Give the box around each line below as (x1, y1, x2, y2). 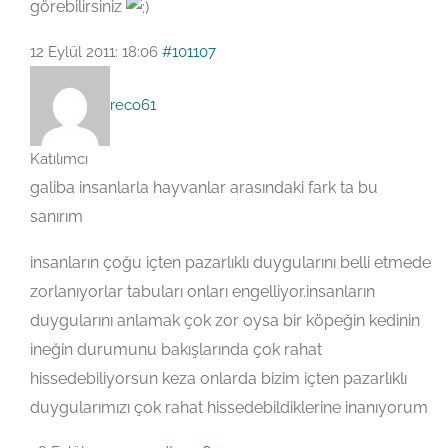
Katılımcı (30, 149, 88, 168)
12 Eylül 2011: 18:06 (30, 42, 158, 61)
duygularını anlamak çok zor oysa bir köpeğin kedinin (30, 310, 420, 330)
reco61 (110, 95, 156, 114)
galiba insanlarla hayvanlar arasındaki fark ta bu (30, 177, 378, 197)
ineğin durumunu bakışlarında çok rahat (30, 339, 322, 359)
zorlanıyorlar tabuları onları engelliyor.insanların (30, 281, 375, 301)
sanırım (30, 206, 83, 226)
